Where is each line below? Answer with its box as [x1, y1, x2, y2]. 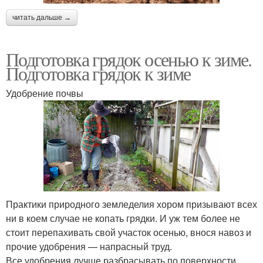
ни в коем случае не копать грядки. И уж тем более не [6, 211, 240, 225]
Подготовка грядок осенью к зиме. [6, 46, 252, 72]
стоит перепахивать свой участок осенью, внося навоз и [6, 225, 251, 240]
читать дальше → [12, 13, 71, 22]
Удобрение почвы [6, 86, 83, 100]
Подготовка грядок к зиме [6, 60, 191, 86]
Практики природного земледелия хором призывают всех [6, 197, 257, 211]
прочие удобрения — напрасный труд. [6, 240, 172, 254]
